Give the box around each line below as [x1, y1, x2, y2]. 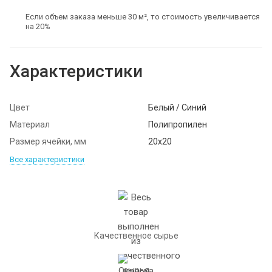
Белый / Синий [148, 102, 206, 112]
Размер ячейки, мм [10, 136, 86, 146]
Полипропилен [148, 119, 207, 129]
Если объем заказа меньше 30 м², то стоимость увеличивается [25, 12, 260, 21]
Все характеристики [10, 154, 84, 164]
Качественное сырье [93, 230, 178, 240]
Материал [10, 119, 50, 129]
